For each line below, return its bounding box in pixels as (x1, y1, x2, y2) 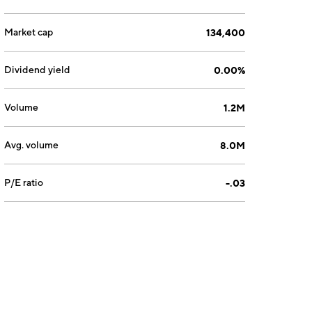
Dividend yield (4, 64, 71, 75)
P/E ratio (4, 177, 44, 188)
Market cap (4, 26, 54, 38)
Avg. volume (4, 139, 59, 150)
